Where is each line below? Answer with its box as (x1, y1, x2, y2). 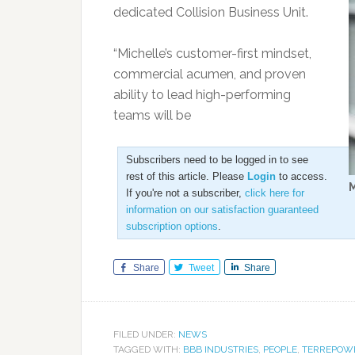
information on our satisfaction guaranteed (126, 204, 319, 216)
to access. (276, 170, 327, 182)
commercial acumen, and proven (113, 67, 306, 82)
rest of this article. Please (126, 170, 247, 182)
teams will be (113, 108, 191, 123)
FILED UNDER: (113, 329, 178, 340)
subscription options (126, 220, 218, 232)
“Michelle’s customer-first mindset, (113, 46, 311, 61)
